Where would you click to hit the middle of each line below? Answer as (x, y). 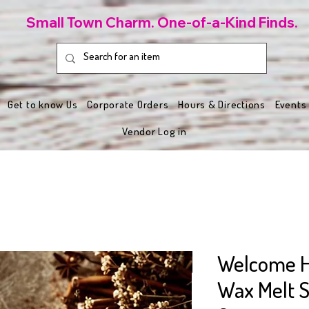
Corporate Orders (128, 105)
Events (291, 105)
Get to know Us (42, 105)
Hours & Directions (222, 105)
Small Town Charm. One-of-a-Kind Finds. (162, 22)
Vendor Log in (154, 132)
